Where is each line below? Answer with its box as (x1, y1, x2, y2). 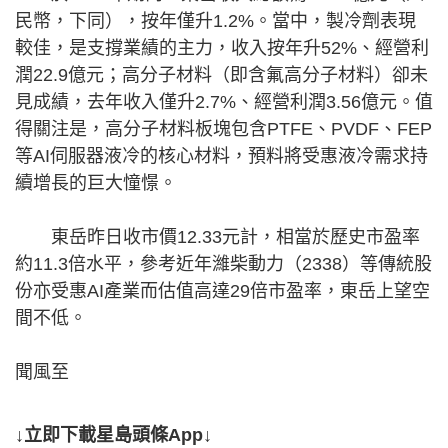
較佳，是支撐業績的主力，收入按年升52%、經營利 (15, 38, 429, 58)
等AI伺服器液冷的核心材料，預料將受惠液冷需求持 (15, 146, 428, 166)
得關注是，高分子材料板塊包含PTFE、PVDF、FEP (15, 119, 432, 139)
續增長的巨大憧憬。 (15, 173, 177, 193)
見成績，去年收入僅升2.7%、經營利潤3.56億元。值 (15, 92, 433, 112)
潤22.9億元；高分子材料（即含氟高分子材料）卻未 (15, 65, 428, 85)
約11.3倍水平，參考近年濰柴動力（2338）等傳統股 (15, 254, 432, 274)
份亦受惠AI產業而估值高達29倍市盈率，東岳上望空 (15, 281, 430, 301)
